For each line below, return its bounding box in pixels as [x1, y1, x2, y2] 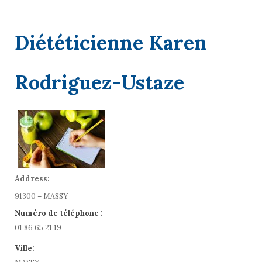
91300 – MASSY [15, 191, 68, 201]
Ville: [15, 243, 35, 253]
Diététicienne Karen [15, 30, 207, 55]
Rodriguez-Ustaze [15, 70, 184, 95]
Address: [15, 174, 50, 183]
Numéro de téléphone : [15, 208, 103, 218]
